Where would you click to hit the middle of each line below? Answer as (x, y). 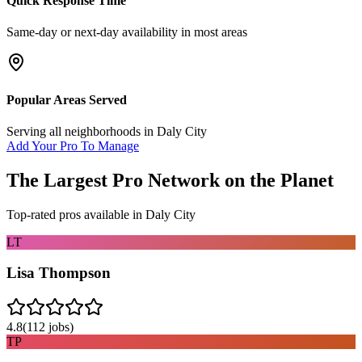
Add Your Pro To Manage (73, 145)
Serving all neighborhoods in (82, 131)
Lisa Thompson (59, 273)
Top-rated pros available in (76, 214)
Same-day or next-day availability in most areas (127, 32)
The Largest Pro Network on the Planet (170, 180)
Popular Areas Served (67, 99)
